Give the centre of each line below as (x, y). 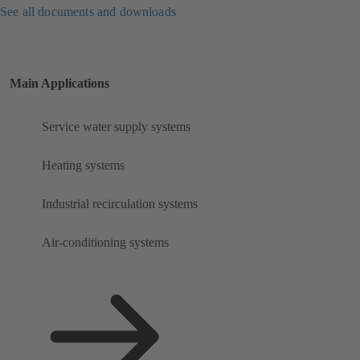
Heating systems (83, 166)
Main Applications (59, 84)
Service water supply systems (116, 127)
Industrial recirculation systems (120, 204)
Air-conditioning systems (105, 243)
